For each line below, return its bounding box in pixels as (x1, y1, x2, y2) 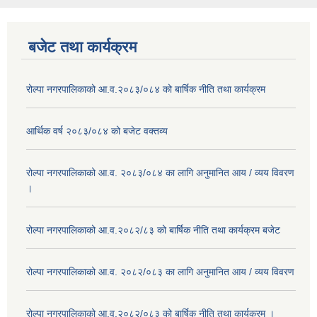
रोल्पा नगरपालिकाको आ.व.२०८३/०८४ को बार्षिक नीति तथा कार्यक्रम (26, 83, 265, 95)
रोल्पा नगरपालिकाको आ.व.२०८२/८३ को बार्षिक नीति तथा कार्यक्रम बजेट (26, 224, 280, 236)
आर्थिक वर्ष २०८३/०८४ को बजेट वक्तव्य (26, 125, 168, 137)
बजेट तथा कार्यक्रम (28, 38, 137, 56)
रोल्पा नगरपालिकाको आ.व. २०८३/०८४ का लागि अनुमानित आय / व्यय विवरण (26, 166, 294, 178)
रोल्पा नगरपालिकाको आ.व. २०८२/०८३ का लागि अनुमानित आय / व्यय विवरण (26, 265, 294, 277)
